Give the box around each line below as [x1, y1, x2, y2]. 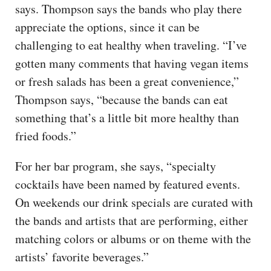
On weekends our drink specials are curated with [15, 194, 253, 211]
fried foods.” [15, 128, 76, 145]
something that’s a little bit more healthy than [15, 109, 239, 126]
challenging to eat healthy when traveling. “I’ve [15, 37, 247, 54]
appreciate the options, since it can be [15, 19, 200, 36]
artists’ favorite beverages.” [15, 249, 149, 266]
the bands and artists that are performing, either [15, 212, 248, 229]
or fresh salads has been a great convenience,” [15, 73, 239, 90]
